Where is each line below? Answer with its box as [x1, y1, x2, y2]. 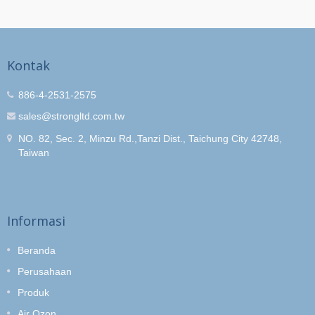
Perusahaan [18, 265, 72, 277]
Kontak [7, 56, 50, 74]
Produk [18, 286, 49, 298]
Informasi [7, 212, 65, 229]
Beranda [18, 244, 56, 256]
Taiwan [18, 146, 49, 158]
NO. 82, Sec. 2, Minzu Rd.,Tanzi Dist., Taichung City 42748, [18, 132, 282, 144]
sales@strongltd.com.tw [18, 110, 124, 122]
